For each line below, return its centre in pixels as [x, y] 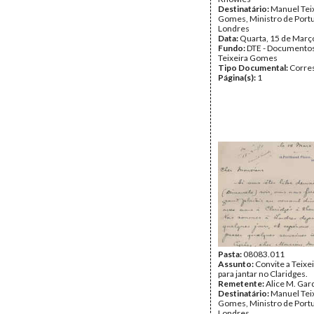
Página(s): [238, 77]
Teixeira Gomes [248, 58]
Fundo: [232, 48]
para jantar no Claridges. [263, 274]
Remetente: [242, 284]
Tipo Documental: [254, 68]
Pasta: [231, 254]
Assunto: [237, 264]
